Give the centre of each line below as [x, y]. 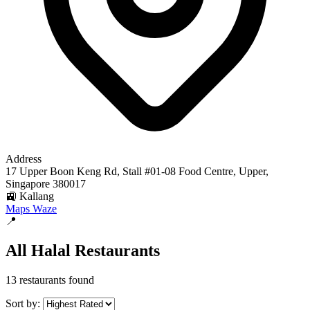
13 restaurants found [50, 280]
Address [24, 159]
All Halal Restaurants [83, 250]
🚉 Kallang [30, 196]
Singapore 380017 [46, 184]
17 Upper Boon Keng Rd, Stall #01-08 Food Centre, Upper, [137, 171]
